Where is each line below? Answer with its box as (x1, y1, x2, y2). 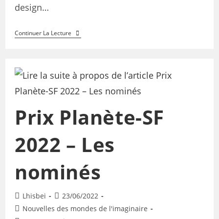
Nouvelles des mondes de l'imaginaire (22, 204, 148, 214)
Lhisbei (22, 191, 46, 201)
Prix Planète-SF (14, 104, 164, 131)
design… (14, 1, 49, 13)
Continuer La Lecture (14, 28, 71, 37)
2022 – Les (14, 131, 115, 158)
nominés (14, 158, 101, 186)
